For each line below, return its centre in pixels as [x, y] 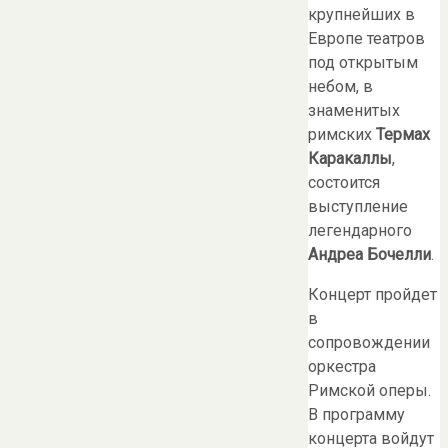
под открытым [363, 62]
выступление [358, 206]
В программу [356, 414]
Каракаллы [350, 158]
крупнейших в [361, 14]
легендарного [360, 230]
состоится [344, 182]
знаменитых [354, 110]
